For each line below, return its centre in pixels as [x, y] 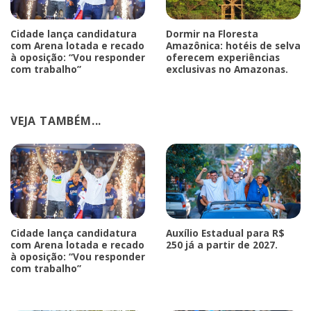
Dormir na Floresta [212, 33]
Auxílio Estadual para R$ [225, 233]
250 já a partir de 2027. [222, 245]
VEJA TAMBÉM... [56, 120]
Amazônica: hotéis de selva [233, 45]
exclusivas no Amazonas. [227, 69]
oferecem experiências [223, 57]
